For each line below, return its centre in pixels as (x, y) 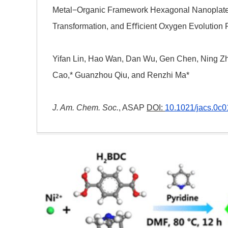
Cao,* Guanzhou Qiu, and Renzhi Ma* (121, 75)
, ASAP (133, 108)
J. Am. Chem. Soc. (85, 108)
